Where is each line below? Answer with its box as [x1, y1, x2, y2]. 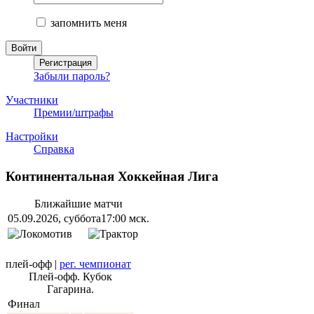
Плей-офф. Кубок [28, 270, 112, 282]
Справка [34, 143, 74, 156]
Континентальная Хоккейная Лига [6, 168, 219, 184]
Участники [6, 94, 58, 107]
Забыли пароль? [34, 70, 110, 83]
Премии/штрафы [34, 107, 114, 119]
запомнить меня [48, 17, 127, 29]
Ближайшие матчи [34, 197, 123, 210]
